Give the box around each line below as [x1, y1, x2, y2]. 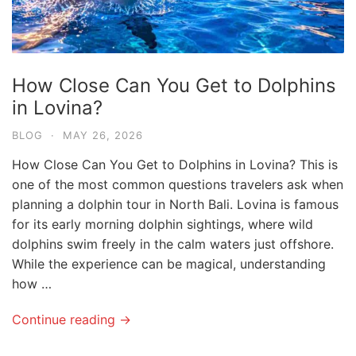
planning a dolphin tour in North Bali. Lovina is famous [12, 195, 339, 212]
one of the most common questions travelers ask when [12, 176, 343, 192]
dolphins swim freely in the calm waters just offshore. [12, 235, 334, 252]
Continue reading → [12, 311, 131, 327]
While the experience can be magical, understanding [12, 255, 326, 272]
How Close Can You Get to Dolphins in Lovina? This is [12, 156, 338, 172]
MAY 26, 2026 [63, 128, 143, 141]
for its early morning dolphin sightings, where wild [12, 215, 313, 232]
